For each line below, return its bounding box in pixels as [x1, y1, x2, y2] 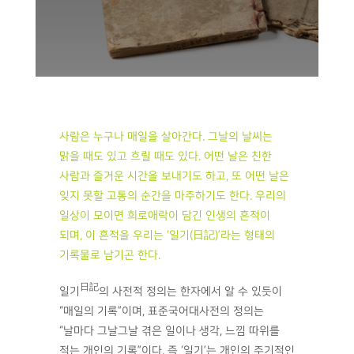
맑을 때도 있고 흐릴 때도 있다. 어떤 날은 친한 [59, 150, 272, 164]
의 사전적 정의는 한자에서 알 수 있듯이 [99, 284, 282, 298]
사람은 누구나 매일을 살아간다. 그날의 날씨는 [59, 130, 273, 144]
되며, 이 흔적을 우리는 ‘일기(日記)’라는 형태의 [59, 229, 275, 243]
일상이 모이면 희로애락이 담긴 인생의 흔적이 [59, 209, 270, 223]
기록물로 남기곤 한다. [59, 249, 160, 262]
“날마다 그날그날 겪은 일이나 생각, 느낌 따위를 [59, 324, 280, 337]
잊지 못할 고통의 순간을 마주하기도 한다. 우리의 [59, 190, 286, 203]
